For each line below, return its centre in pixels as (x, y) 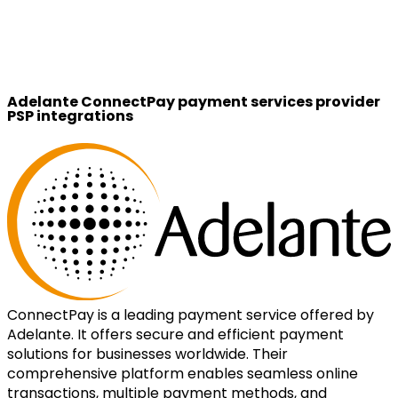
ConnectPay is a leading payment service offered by (191, 314)
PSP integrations (70, 116)
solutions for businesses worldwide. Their (147, 354)
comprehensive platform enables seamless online (183, 373)
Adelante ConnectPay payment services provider (194, 102)
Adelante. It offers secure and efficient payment (175, 334)
